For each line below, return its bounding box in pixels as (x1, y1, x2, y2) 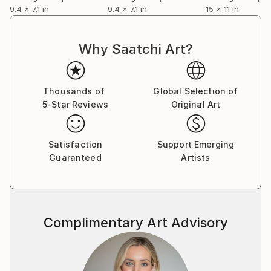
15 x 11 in (206, 4, 239, 14)
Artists (181, 152, 211, 163)
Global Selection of (153, 86, 238, 96)
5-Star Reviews (42, 99, 109, 109)
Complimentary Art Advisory (43, 215, 228, 230)
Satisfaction (48, 139, 103, 149)
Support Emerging (157, 139, 235, 149)
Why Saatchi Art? (79, 41, 192, 57)
